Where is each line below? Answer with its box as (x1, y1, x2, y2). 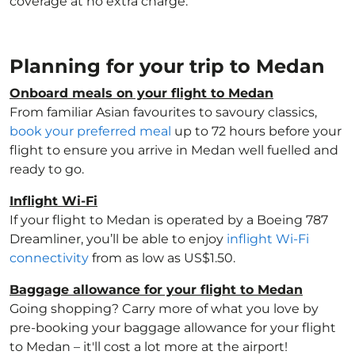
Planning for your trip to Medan (10, 55, 330, 78)
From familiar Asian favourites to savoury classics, (10, 105, 317, 120)
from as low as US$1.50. (89, 250, 235, 265)
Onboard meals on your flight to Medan (10, 86, 273, 101)
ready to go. (10, 162, 84, 177)
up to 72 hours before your (171, 124, 342, 139)
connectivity (10, 250, 89, 265)
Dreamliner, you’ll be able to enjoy (10, 231, 227, 246)
